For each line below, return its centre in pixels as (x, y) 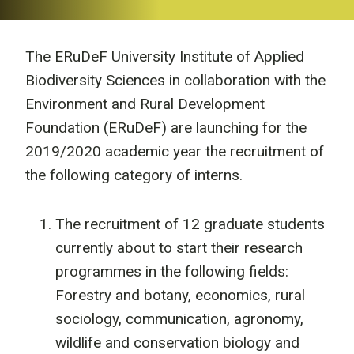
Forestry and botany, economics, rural (180, 295)
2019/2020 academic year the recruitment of (175, 151)
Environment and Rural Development (145, 104)
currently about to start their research (179, 248)
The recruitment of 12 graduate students (190, 224)
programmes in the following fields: (172, 271)
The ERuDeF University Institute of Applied (165, 56)
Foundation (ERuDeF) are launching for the (166, 128)
